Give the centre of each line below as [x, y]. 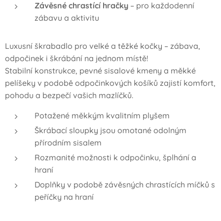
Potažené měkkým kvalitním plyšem [102, 115]
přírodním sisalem [68, 143]
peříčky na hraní [64, 197]
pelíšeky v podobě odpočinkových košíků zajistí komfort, [110, 83]
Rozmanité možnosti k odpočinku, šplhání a [115, 157]
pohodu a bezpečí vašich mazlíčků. [69, 95]
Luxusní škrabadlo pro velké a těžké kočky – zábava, [103, 46]
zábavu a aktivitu [67, 18]
